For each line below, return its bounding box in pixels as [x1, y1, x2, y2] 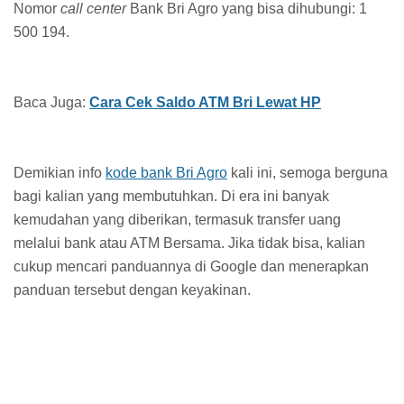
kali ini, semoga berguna [227, 164, 388, 180]
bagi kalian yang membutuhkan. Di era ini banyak [14, 188, 329, 204]
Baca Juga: [14, 94, 89, 110]
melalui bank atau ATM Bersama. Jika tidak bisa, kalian [14, 234, 365, 251]
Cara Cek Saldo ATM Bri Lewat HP [89, 94, 321, 110]
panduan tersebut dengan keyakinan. [14, 281, 251, 298]
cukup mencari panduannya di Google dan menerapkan [14, 258, 369, 274]
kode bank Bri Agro [106, 164, 227, 180]
